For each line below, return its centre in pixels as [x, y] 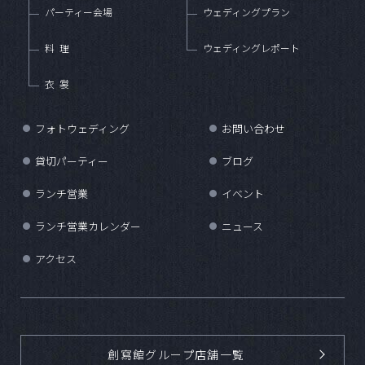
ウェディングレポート [251, 47]
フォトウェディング [82, 128]
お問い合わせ [253, 128]
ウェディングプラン [246, 11]
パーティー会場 [79, 11]
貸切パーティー [72, 161]
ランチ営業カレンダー [88, 226]
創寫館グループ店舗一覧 [176, 354]
